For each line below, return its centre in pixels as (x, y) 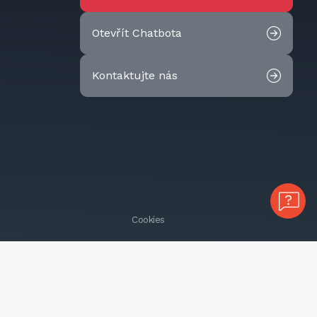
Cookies (148, 219)
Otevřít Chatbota (137, 33)
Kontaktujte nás (135, 75)
